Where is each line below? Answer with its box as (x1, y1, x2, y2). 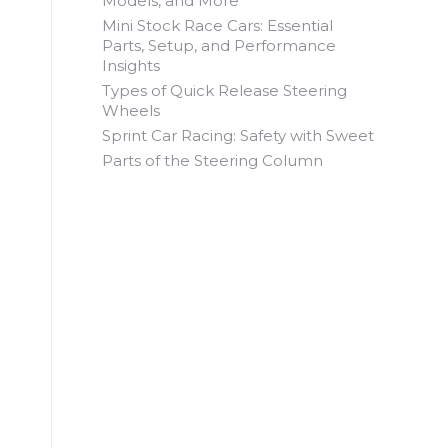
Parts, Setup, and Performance (102, 35, 336, 55)
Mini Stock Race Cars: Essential (102, 15, 333, 35)
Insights (102, 55, 160, 75)
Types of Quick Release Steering (102, 80, 347, 100)
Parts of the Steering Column (102, 150, 323, 170)
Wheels (102, 100, 160, 120)
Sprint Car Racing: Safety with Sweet (102, 125, 374, 145)
